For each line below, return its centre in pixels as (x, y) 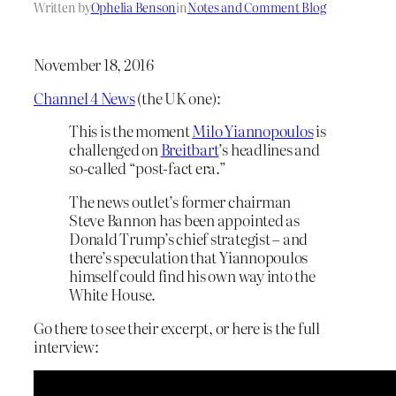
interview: (66, 346)
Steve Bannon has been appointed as (184, 220)
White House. (113, 294)
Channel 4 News (84, 97)
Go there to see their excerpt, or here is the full (177, 327)
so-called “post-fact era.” (148, 168)
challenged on (115, 149)
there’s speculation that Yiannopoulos (189, 257)
